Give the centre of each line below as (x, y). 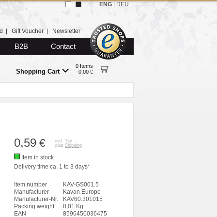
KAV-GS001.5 (81, 185)
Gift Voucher (28, 31)
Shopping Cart (38, 71)
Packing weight (34, 206)
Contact (63, 46)
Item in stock (38, 157)
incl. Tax (64, 141)
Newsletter (66, 31)
